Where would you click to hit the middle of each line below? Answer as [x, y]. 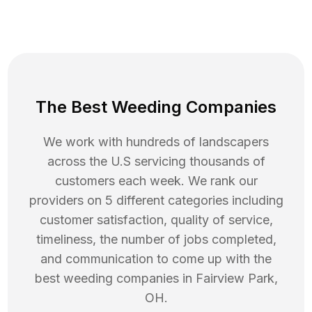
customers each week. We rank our [156, 181]
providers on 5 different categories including [156, 201]
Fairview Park [235, 279]
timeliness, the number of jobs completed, [156, 240]
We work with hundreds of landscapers [156, 142]
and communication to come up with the [156, 259]
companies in [154, 279]
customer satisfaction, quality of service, [156, 220]
